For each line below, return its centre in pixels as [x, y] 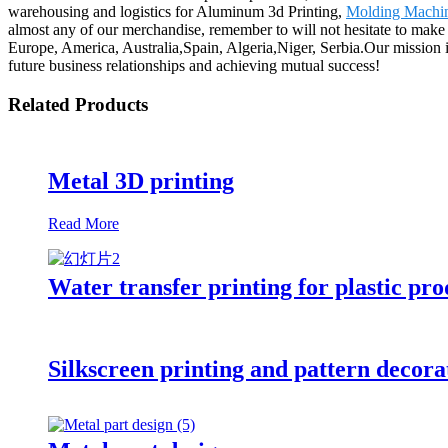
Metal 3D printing [141, 180]
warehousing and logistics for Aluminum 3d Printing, [177, 12]
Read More [83, 223]
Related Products [78, 105]
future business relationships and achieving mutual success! [194, 66]
